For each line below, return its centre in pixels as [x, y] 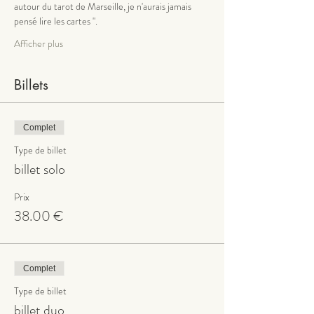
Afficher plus [39, 43]
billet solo [40, 169]
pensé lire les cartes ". [56, 21]
